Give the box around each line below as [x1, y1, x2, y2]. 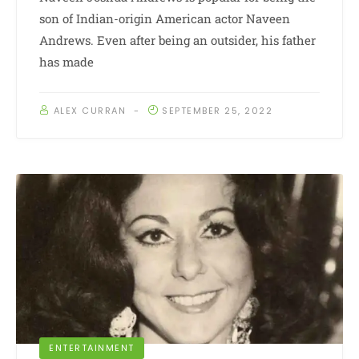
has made [39, 54, 94, 71]
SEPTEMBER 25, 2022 [162, 104, 272, 118]
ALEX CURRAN [53, 104, 126, 118]
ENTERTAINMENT [49, 341, 135, 355]
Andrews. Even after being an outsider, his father [39, 32, 316, 49]
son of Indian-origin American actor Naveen [39, 10, 290, 27]
